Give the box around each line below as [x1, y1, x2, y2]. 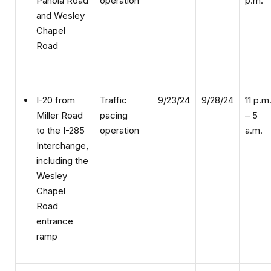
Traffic [100, 78, 127, 90]
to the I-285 [36, 108, 85, 120]
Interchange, [36, 123, 88, 135]
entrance [36, 199, 73, 211]
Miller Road [36, 93, 83, 105]
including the [36, 139, 88, 151]
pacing [100, 93, 128, 105]
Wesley [36, 154, 67, 166]
